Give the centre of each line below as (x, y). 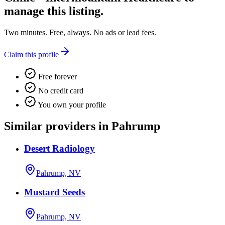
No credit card (60, 91)
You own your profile (71, 105)
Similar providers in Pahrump (82, 126)
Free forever (57, 77)
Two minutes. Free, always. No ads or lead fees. (80, 33)
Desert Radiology (60, 148)
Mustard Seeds (54, 192)
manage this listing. (54, 11)
